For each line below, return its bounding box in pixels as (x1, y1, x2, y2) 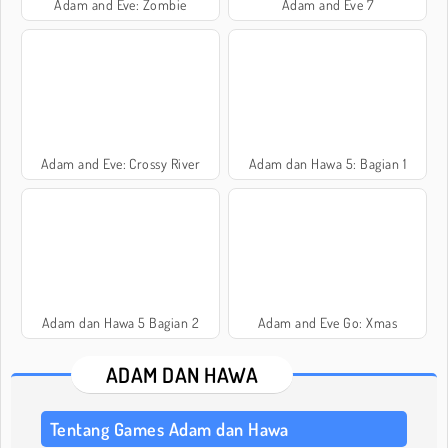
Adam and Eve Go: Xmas (257, 313, 398, 331)
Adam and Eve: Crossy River (40, 154, 201, 172)
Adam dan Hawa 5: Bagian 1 (249, 154, 406, 172)
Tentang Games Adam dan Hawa (50, 417, 289, 440)
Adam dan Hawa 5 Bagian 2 (41, 313, 200, 331)
